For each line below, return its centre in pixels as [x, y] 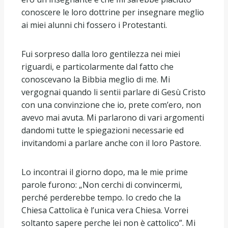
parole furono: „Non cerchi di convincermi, [102, 184]
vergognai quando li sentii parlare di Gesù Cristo [113, 92]
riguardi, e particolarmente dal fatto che [97, 66]
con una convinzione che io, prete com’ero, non [111, 105]
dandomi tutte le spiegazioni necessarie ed [103, 130]
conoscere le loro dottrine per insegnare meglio [113, 12]
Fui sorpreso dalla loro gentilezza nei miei [101, 54]
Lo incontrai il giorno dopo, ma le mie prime [105, 172]
